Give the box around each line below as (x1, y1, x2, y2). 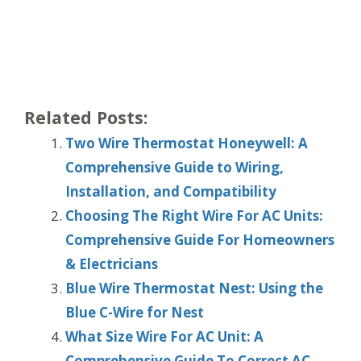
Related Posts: (24, 106, 147, 130)
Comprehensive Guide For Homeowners (65, 230, 334, 250)
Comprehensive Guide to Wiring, (65, 158, 284, 177)
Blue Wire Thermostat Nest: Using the (65, 279, 323, 298)
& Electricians (65, 255, 158, 274)
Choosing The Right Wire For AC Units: (65, 206, 323, 226)
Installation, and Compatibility (65, 182, 276, 201)
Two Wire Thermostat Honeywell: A (65, 134, 308, 153)
